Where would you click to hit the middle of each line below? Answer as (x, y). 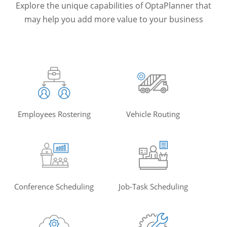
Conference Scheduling (54, 186)
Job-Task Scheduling (153, 186)
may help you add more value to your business (113, 19)
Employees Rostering (54, 114)
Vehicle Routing (153, 114)
